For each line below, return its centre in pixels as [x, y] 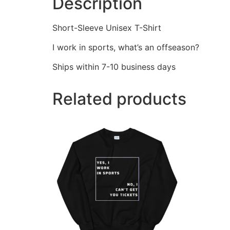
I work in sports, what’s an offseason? [126, 47]
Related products [119, 99]
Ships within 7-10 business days [114, 67]
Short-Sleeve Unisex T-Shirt [107, 27]
